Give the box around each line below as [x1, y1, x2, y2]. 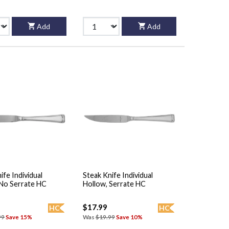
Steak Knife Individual [82, 170, 153, 179]
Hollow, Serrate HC [82, 179, 146, 188]
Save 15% [6, 213, 33, 220]
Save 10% [116, 213, 143, 220]
